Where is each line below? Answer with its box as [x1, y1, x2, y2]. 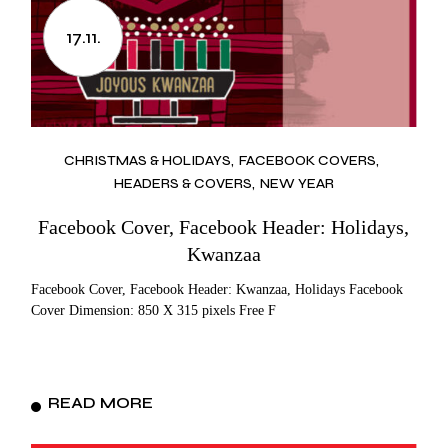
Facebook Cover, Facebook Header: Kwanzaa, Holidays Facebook [31, 281, 404, 297]
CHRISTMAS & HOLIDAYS [63, 152, 231, 170]
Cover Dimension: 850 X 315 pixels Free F [31, 302, 277, 318]
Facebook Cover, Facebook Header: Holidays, [38, 215, 410, 238]
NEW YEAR [259, 174, 334, 192]
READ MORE [48, 392, 154, 412]
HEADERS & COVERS [113, 174, 252, 192]
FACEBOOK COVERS [238, 152, 376, 170]
